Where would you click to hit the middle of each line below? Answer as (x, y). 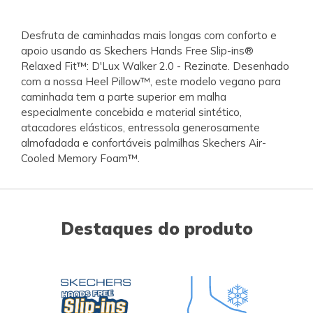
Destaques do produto (156, 228)
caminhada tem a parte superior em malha (124, 96)
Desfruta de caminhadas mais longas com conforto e (149, 35)
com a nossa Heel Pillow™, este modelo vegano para (151, 81)
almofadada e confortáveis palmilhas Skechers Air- (144, 143)
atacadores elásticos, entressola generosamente (140, 127)
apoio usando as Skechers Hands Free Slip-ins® (137, 50)
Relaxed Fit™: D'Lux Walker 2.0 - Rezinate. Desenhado (155, 66)
